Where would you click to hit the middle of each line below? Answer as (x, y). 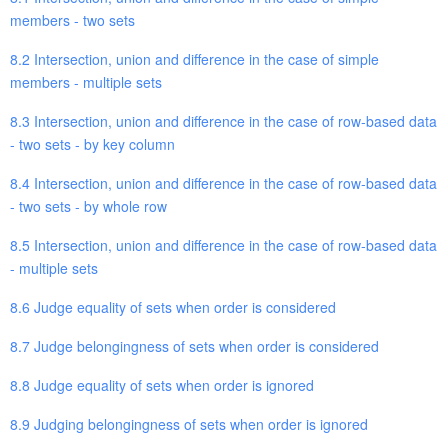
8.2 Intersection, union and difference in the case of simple (194, 58)
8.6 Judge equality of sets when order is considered (173, 306)
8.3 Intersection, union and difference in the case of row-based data (223, 120)
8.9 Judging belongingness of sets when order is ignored (189, 423)
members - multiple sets (86, 81)
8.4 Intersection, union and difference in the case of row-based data (223, 182)
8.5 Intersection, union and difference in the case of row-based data (223, 244)
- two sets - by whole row (88, 205)
